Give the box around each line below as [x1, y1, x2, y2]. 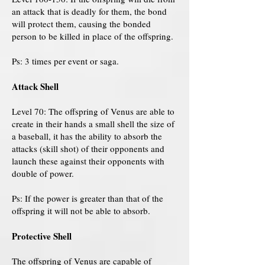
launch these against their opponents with [12, 155, 164, 167]
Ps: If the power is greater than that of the [12, 192, 163, 204]
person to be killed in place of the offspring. [12, 30, 173, 42]
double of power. [12, 167, 74, 179]
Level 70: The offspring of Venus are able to [12, 105, 174, 117]
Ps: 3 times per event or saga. [12, 55, 119, 67]
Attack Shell [12, 80, 59, 93]
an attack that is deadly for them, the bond [12, 5, 167, 17]
